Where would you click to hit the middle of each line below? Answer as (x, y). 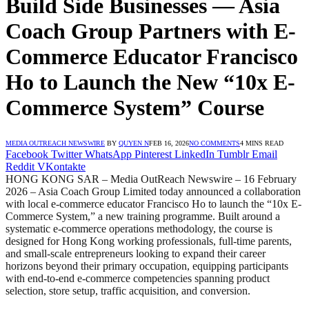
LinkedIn (195, 154)
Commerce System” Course (135, 108)
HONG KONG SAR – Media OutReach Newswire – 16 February (151, 179)
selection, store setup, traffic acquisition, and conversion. (128, 290)
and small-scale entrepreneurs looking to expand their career (136, 253)
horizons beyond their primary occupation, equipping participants (147, 266)
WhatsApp (108, 154)
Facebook (27, 154)
